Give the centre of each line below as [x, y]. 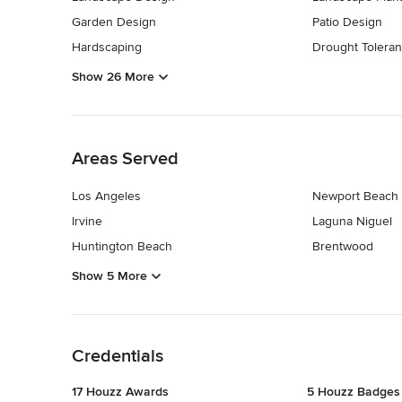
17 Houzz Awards [120, 392]
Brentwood [342, 247]
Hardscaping [107, 47]
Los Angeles [106, 197]
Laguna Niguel [352, 222]
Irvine [87, 222]
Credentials [118, 357]
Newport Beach [355, 197]
